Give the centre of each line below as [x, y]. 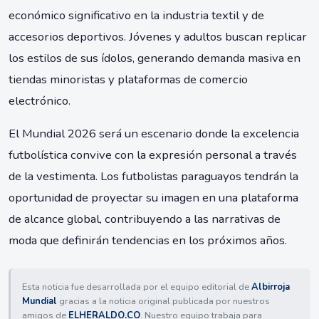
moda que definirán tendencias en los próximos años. [148, 241]
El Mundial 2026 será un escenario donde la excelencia [154, 134]
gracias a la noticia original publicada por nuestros [163, 302]
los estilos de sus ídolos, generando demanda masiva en [155, 58]
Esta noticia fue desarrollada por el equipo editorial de [137, 287]
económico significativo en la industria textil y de [136, 16]
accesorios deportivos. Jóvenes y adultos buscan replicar [158, 37]
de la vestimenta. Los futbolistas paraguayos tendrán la [153, 177]
